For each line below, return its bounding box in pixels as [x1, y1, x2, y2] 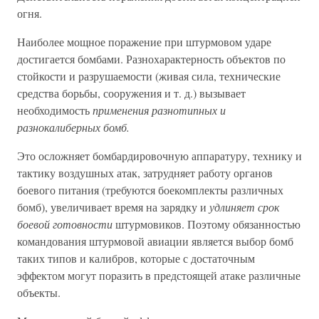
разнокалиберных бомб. [17, 120, 130, 135]
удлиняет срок [209, 199, 279, 214]
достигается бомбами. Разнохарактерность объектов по [17, 51, 286, 66]
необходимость [17, 103, 93, 117]
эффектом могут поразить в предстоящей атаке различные [17, 268, 300, 283]
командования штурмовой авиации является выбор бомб [17, 234, 293, 249]
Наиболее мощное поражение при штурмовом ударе [17, 34, 271, 49]
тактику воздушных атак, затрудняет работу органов [17, 165, 273, 180]
